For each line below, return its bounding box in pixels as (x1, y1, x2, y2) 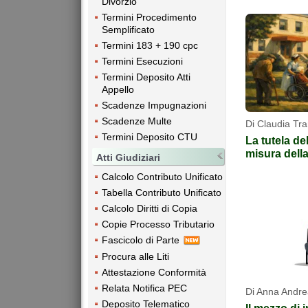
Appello (102, 84, 134, 96)
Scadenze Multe (102, 115, 172, 127)
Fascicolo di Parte (102, 234, 182, 245)
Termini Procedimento (102, 12, 197, 23)
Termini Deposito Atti (102, 71, 190, 83)
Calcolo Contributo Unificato (102, 170, 223, 182)
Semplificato (102, 24, 155, 36)
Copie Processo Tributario (102, 218, 214, 230)
